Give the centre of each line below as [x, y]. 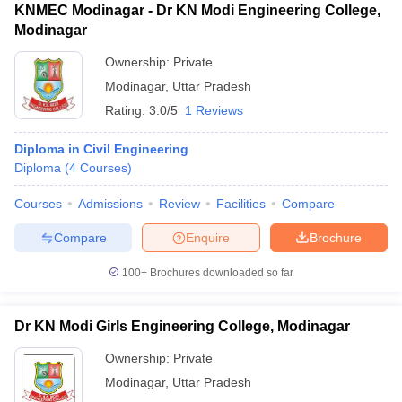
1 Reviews [214, 110]
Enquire [208, 237]
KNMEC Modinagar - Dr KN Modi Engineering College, [197, 10]
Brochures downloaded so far [220, 273]
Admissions [110, 204]
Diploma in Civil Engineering [101, 149]
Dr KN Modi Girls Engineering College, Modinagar [182, 326]
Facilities [241, 204]
